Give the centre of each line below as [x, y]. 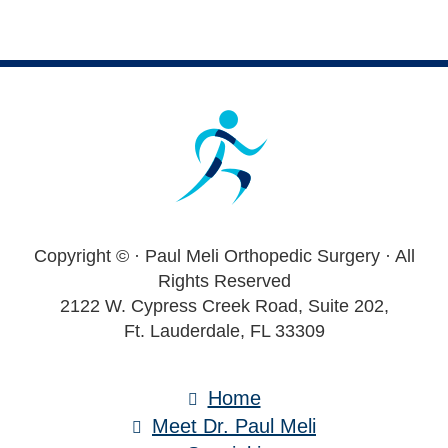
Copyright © [83, 255]
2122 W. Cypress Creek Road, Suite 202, [224, 305]
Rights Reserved [224, 280]
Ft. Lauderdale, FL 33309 [224, 330]
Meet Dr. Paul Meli [234, 425]
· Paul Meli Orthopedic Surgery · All [274, 255]
